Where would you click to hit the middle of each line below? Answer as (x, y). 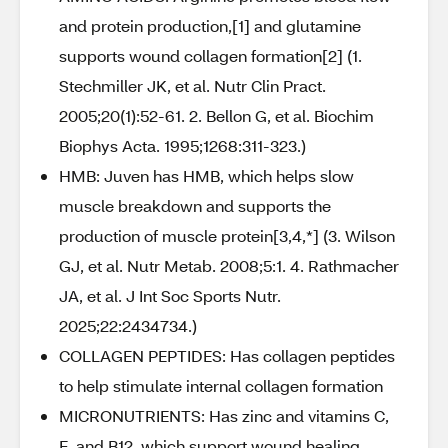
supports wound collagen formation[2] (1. (210, 55)
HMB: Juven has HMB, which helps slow (206, 175)
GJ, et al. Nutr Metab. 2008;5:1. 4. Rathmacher (229, 265)
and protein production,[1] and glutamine (210, 25)
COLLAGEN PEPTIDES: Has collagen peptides (227, 355)
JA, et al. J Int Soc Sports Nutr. (170, 295)
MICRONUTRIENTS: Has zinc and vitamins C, (224, 415)
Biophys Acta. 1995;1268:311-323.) (182, 145)
